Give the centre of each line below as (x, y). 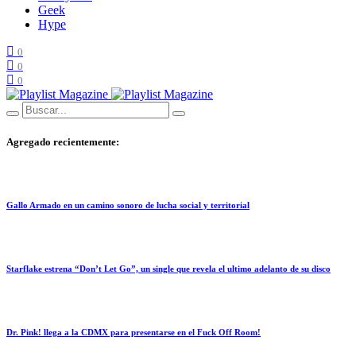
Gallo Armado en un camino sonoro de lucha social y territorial (128, 205)
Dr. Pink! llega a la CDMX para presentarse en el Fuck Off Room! (133, 333)
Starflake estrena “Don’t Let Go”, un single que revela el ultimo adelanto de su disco (168, 269)
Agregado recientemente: (63, 142)
